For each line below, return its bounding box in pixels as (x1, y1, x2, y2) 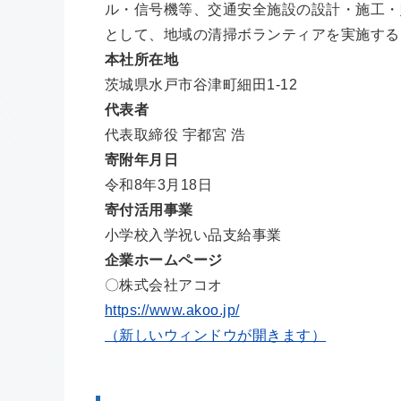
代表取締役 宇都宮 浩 (105, 126, 246, 142)
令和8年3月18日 (105, 176, 213, 192)
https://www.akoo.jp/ (105, 302, 240, 318)
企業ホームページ (105, 252, 223, 268)
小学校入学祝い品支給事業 (105, 226, 282, 243)
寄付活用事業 (105, 201, 193, 218)
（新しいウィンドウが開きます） (105, 327, 327, 343)
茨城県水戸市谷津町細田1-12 (105, 76, 298, 92)
